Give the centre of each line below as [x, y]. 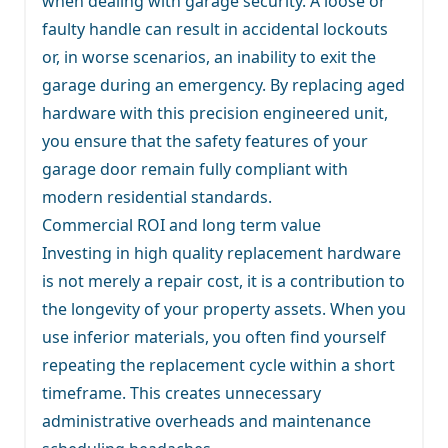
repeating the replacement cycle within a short [218, 364]
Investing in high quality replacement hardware [221, 252]
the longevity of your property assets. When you [224, 308]
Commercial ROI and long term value [181, 224]
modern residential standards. [157, 196]
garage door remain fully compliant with [195, 168]
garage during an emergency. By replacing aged [223, 84]
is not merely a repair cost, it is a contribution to [223, 280]
